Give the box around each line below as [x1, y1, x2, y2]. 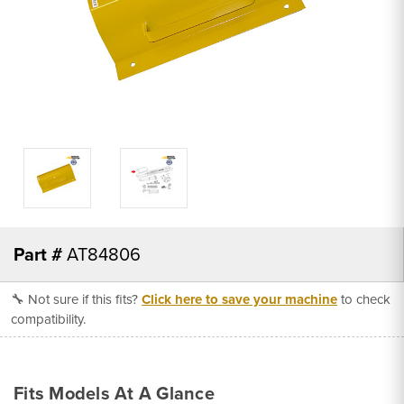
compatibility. [11, 308, 86, 329]
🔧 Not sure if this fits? [11, 289, 142, 309]
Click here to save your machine [142, 289, 337, 309]
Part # [14, 240, 62, 268]
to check [337, 289, 390, 309]
